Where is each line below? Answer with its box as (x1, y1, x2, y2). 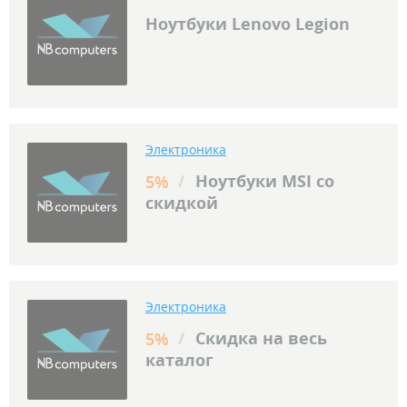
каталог (145, 349, 213, 372)
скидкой (145, 192, 218, 214)
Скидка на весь (191, 327, 327, 350)
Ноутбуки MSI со (191, 170, 334, 193)
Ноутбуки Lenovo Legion (145, 13, 350, 35)
